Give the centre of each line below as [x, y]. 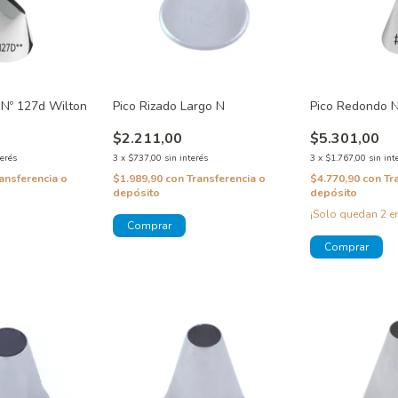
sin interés [186, 158]
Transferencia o [226, 178]
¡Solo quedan [346, 214]
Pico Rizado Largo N [168, 106]
